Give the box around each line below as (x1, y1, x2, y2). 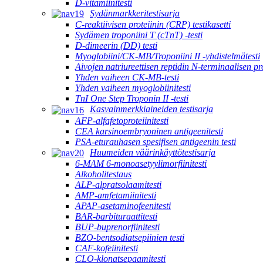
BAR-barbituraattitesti (75, 211, 157, 221)
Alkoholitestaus (75, 168, 131, 179)
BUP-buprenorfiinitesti (75, 221, 160, 232)
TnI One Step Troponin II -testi (75, 93, 188, 104)
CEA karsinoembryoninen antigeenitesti (75, 126, 223, 136)
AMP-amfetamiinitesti (75, 190, 156, 200)
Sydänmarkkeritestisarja (90, 8, 180, 18)
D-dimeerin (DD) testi (75, 41, 157, 51)
